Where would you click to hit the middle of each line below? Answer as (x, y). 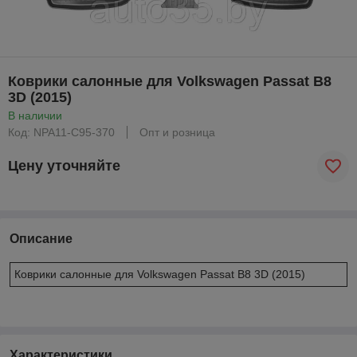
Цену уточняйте (64, 166)
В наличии (35, 115)
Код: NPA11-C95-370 (61, 132)
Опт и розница (177, 132)
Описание (41, 238)
